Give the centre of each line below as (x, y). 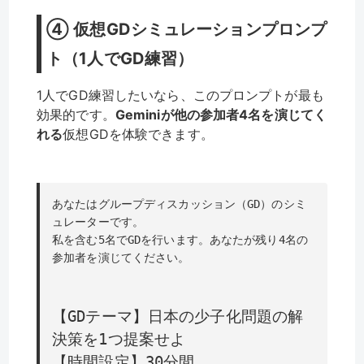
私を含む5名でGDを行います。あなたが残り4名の (180, 239)
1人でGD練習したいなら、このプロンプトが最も (180, 95)
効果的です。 (76, 115)
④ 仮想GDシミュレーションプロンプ (187, 30)
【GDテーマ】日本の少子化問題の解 (178, 316)
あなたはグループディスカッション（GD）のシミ (179, 204)
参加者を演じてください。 (121, 257)
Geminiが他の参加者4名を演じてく (221, 115)
